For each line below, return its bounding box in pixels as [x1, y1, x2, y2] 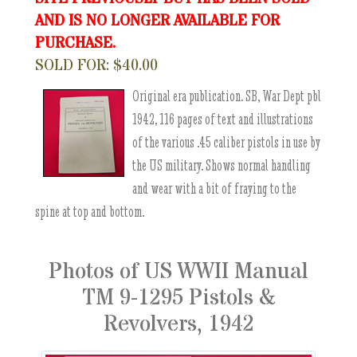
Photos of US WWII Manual [49, 257, 308, 287]
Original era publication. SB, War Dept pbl [132, 87, 322, 105]
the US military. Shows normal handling [132, 156, 312, 175]
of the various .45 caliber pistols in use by [132, 133, 321, 151]
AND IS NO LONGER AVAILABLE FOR [35, 10, 280, 32]
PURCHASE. [35, 33, 116, 54]
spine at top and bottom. [35, 202, 145, 221]
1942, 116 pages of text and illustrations [132, 110, 314, 128]
